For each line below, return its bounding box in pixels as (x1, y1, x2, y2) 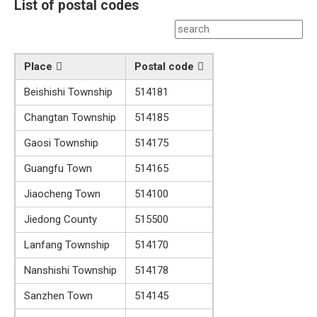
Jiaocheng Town (24, 187, 100, 200)
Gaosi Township (24, 136, 98, 149)
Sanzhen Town (24, 289, 93, 302)
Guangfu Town (24, 161, 92, 175)
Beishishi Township (24, 85, 113, 98)
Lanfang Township (24, 238, 110, 251)
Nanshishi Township (24, 263, 117, 277)
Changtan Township (24, 110, 116, 124)
